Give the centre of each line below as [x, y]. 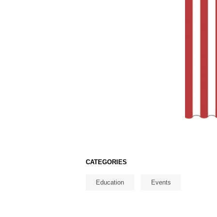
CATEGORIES [106, 162]
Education [110, 183]
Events [161, 183]
